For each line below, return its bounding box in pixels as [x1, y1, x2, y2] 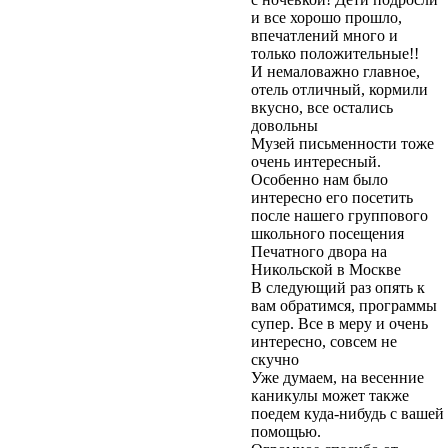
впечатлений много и [251, 26, 398, 44]
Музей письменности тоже [251, 134, 434, 152]
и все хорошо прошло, [251, 8, 402, 26]
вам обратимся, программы [251, 296, 437, 314]
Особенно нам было [251, 170, 388, 188]
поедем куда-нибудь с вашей [251, 404, 444, 422]
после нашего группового [251, 206, 428, 224]
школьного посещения [251, 224, 404, 242]
